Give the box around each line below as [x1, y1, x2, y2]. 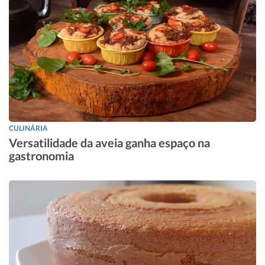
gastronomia [9, 148, 74, 163]
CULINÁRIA [9, 124, 48, 133]
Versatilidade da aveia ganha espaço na [9, 135, 210, 150]
